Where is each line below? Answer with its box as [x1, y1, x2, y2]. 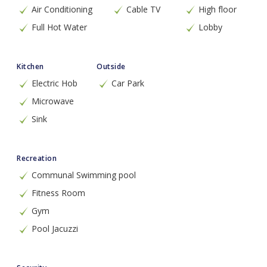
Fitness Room [32, 187, 85, 198]
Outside [97, 61, 126, 72]
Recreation [17, 153, 57, 163]
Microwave [32, 95, 74, 107]
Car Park [111, 77, 144, 89]
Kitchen [17, 61, 44, 72]
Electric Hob [32, 77, 77, 89]
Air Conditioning [32, 4, 92, 15]
